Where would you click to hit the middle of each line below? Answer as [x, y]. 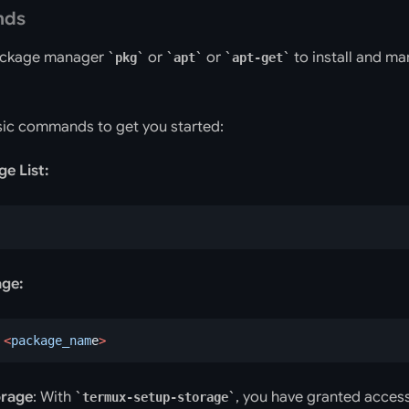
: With [54, 397]
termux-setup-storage [155, 397]
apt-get [257, 58]
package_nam [51, 341]
